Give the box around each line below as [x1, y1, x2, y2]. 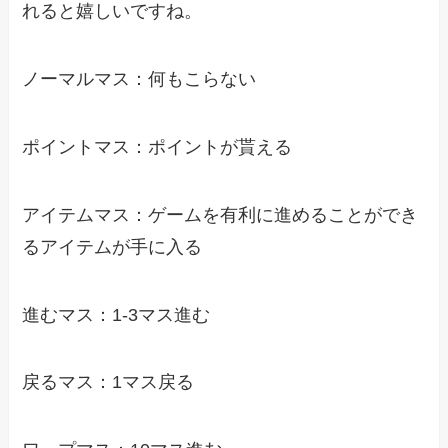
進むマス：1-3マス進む [22, 304, 211, 325]
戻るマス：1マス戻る [22, 372, 195, 393]
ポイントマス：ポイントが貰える [22, 136, 293, 157]
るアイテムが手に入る [22, 236, 203, 257]
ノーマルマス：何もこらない [22, 69, 257, 90]
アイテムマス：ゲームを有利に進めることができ [22, 204, 419, 225]
